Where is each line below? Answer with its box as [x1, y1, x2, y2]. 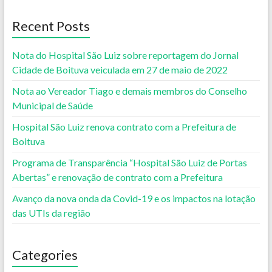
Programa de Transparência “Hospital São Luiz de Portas [12, 156, 247, 168]
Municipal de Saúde [12, 99, 93, 111]
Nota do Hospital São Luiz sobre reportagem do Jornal [12, 49, 239, 61]
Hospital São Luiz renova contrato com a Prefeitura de [12, 120, 236, 132]
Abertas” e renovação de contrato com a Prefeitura [12, 171, 223, 183]
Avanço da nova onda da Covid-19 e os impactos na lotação [12, 192, 256, 204]
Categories [12, 246, 78, 263]
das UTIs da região [12, 206, 90, 219]
